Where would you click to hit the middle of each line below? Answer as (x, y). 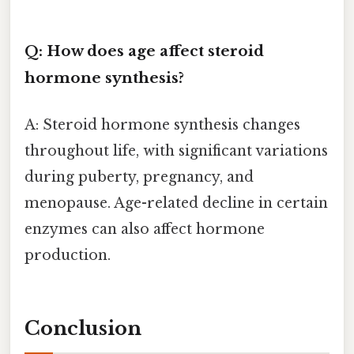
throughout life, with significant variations (176, 151)
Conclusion (83, 328)
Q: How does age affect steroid (144, 51)
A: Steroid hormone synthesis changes (162, 124)
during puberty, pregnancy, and (139, 177)
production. (68, 255)
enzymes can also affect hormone (145, 229)
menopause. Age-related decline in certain (176, 203)
